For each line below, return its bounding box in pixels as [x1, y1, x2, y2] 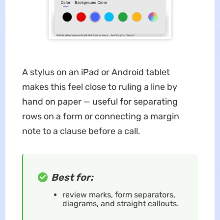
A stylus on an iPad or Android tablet [22, 67, 170, 78]
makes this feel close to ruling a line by [22, 82, 177, 93]
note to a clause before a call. [22, 126, 140, 137]
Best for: [51, 171, 93, 184]
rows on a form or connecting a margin [22, 111, 179, 122]
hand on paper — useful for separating [22, 96, 178, 108]
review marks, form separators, [62, 190, 175, 200]
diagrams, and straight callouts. [62, 199, 179, 209]
